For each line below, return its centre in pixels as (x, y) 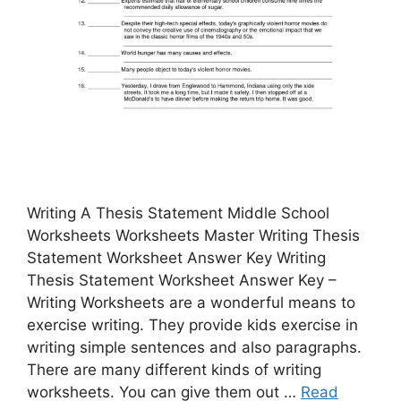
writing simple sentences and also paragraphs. (194, 347)
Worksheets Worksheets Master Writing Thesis (193, 235)
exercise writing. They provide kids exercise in (192, 324)
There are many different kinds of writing (174, 369)
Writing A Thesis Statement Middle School (178, 213)
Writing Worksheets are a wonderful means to (191, 302)
